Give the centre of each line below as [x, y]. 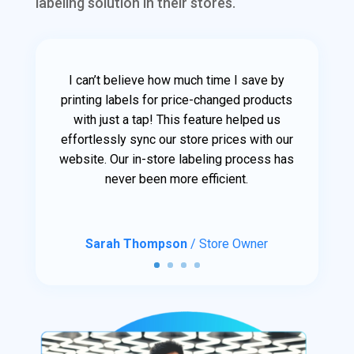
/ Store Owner [228, 244]
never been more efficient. [177, 179]
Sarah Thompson [137, 244]
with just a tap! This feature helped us [177, 120]
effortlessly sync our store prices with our [177, 140]
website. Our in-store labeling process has [177, 160]
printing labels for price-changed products [177, 100]
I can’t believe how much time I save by [177, 81]
